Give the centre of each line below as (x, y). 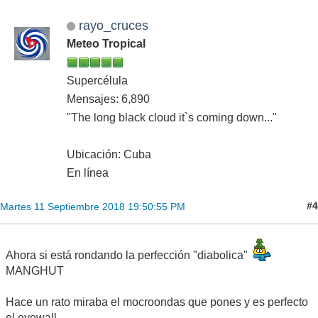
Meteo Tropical (106, 43)
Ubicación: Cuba (109, 154)
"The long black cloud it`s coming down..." (172, 117)
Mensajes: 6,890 (108, 99)
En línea (88, 172)
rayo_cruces (113, 25)
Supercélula (97, 80)
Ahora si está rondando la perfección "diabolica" (130, 255)
